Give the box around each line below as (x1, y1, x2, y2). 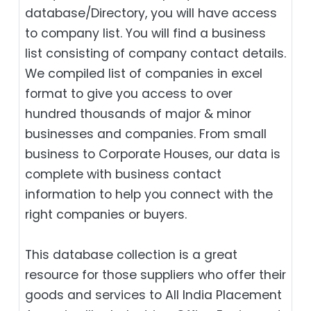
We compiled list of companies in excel (25, 65, 262, 82)
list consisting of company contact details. (25, 44, 286, 62)
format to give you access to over (25, 85, 233, 102)
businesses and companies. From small (25, 125, 267, 142)
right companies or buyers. (25, 205, 187, 223)
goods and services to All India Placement (25, 286, 282, 303)
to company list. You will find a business (25, 24, 266, 42)
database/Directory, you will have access (25, 4, 277, 22)
